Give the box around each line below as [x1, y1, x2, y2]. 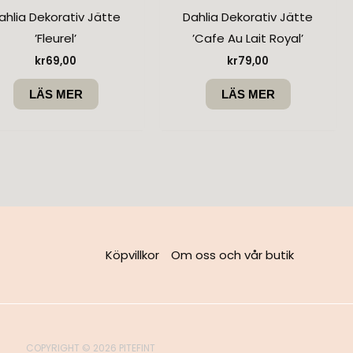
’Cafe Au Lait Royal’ [192, 29, 304, 46]
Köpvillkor [106, 247, 160, 264]
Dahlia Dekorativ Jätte [183, 8, 314, 25]
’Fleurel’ [35, 29, 77, 46]
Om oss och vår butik [171, 247, 295, 264]
